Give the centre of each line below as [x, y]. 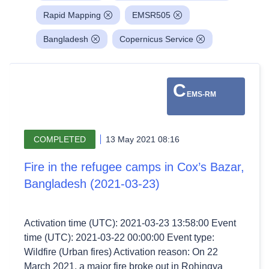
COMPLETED [60, 139]
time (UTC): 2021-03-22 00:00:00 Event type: [119, 237]
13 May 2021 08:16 [143, 139]
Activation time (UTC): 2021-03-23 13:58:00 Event [130, 223]
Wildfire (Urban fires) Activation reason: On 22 [121, 252]
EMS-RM [201, 94]
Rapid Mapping [72, 15]
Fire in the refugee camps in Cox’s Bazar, [134, 167]
